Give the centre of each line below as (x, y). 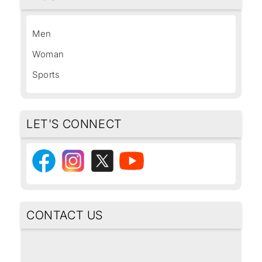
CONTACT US (65, 215)
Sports (46, 74)
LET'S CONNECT (74, 124)
